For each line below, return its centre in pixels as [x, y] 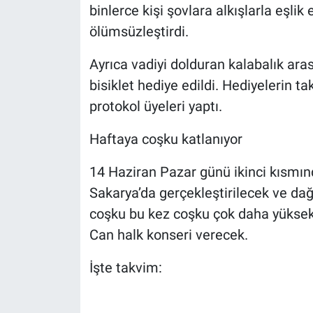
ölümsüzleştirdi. [139, 31]
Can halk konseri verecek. [168, 234]
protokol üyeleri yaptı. [155, 106]
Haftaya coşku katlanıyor [166, 139]
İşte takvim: [125, 267]
